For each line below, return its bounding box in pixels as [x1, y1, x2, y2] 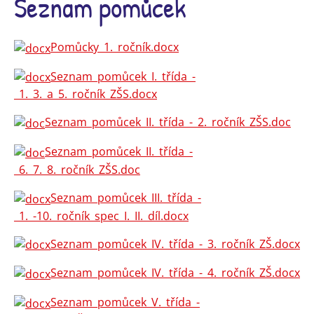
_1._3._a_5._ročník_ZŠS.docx [14, 86, 157, 102]
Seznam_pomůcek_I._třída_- [50, 68, 196, 84]
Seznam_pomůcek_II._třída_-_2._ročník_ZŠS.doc [45, 114, 291, 130]
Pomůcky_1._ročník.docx [50, 39, 179, 55]
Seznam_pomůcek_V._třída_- [50, 294, 200, 310]
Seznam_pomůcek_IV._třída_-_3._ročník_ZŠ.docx [50, 235, 300, 252]
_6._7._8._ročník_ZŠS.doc [14, 161, 140, 177]
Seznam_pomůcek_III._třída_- [50, 189, 201, 205]
